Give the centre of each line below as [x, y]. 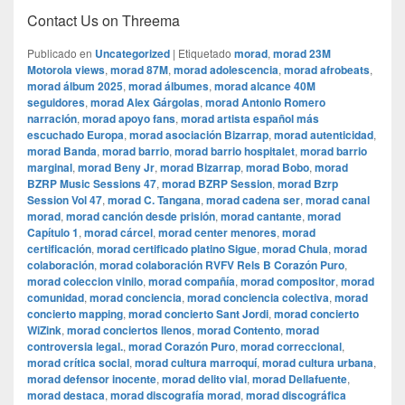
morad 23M [302, 54]
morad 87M [139, 70]
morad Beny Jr [116, 168]
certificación [59, 249]
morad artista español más [250, 119]
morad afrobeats [327, 70]
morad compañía [192, 282]
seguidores [56, 103]
